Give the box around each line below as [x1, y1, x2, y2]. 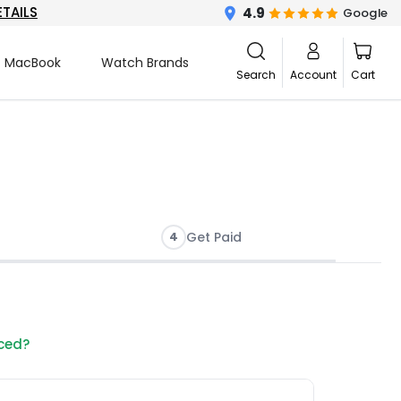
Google [343, 4, 388, 21]
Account [289, 67, 337, 82]
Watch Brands [100, 54, 189, 72]
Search [235, 67, 276, 82]
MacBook [4, 54, 61, 72]
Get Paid [186, 228, 242, 246]
